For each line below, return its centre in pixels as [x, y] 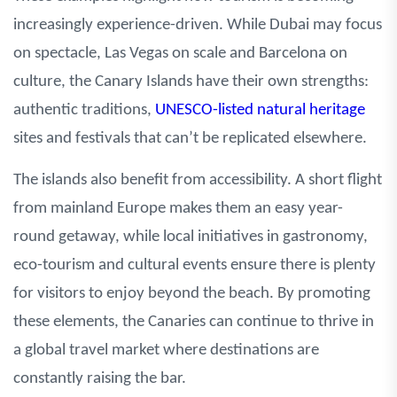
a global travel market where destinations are [166, 350]
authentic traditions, [84, 110]
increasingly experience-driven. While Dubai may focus [198, 25]
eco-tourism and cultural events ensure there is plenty [195, 265]
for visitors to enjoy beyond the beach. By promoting [192, 293]
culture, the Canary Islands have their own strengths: [191, 82]
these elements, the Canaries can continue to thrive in [194, 322]
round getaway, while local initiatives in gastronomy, [191, 237]
